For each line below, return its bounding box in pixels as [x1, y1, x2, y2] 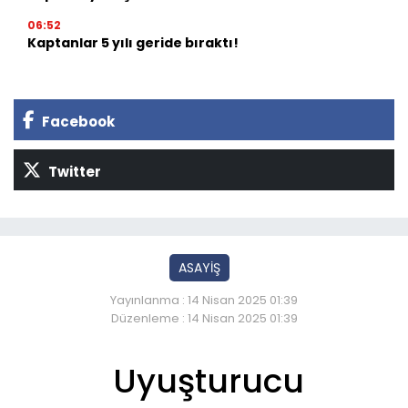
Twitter [46, 162, 101, 182]
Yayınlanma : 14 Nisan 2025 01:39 [110, 291, 298, 310]
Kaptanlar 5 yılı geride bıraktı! [27, 34, 239, 53]
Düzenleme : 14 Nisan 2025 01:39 [110, 310, 298, 328]
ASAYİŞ [178, 259, 220, 278]
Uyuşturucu [113, 358, 304, 405]
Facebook [39, 112, 115, 132]
